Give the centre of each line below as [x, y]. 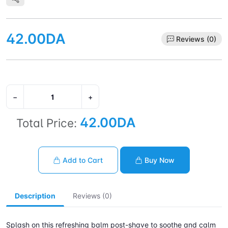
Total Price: [47, 123]
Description [35, 196]
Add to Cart [83, 160]
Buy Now [160, 160]
